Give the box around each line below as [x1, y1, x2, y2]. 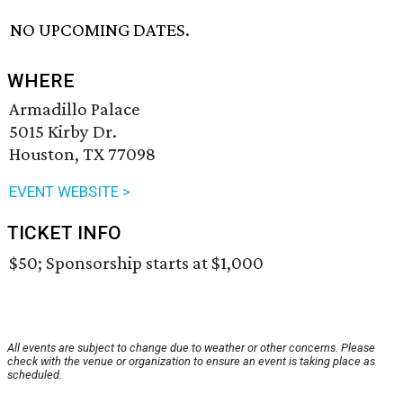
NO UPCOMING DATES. [10, 19, 191, 41]
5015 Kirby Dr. [9, 121, 117, 143]
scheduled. [7, 368, 62, 382]
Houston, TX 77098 [9, 143, 156, 166]
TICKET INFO [7, 222, 121, 245]
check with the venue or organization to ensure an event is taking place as [7, 354, 375, 369]
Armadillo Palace [9, 98, 140, 121]
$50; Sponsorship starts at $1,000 [9, 252, 264, 274]
